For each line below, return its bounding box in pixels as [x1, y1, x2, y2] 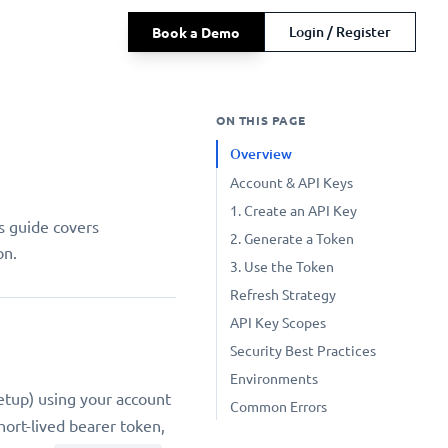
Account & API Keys [230, 173, 353, 191]
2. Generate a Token [230, 229, 354, 247]
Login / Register [288, 22, 391, 41]
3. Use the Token [230, 257, 334, 275]
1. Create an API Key [230, 201, 357, 219]
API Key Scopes [230, 313, 326, 331]
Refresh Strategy [230, 285, 336, 303]
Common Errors [230, 397, 327, 415]
